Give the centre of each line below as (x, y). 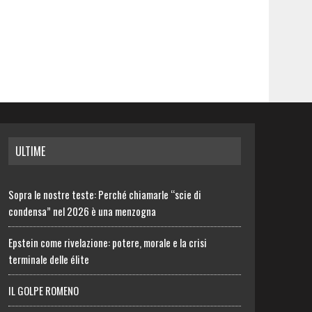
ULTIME (31, 151)
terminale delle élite (49, 259)
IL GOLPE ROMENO (44, 290)
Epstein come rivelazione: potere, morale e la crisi (108, 242)
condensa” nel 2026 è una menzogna (83, 211)
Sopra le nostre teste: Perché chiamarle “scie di (105, 194)
